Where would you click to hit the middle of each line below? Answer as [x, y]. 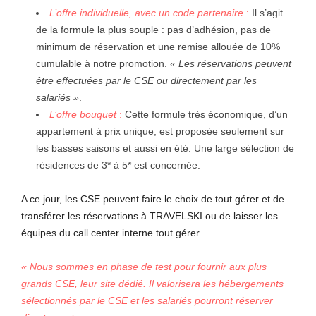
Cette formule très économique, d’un [205, 114]
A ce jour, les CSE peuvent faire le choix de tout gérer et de [153, 199]
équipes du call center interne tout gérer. [111, 232]
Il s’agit [266, 12]
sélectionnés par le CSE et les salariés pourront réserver [147, 300]
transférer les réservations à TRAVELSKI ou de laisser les [150, 215]
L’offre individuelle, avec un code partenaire [148, 12]
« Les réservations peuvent [231, 63]
